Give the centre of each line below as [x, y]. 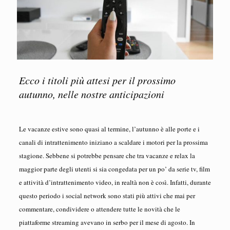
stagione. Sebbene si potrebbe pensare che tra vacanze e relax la [107, 155]
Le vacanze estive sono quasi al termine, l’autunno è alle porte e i [109, 129]
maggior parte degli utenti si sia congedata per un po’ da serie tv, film [114, 169]
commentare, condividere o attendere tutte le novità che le [99, 209]
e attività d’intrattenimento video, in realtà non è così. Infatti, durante [115, 182]
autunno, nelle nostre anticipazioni [91, 94]
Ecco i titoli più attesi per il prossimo [97, 80]
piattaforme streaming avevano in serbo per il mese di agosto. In [107, 222]
